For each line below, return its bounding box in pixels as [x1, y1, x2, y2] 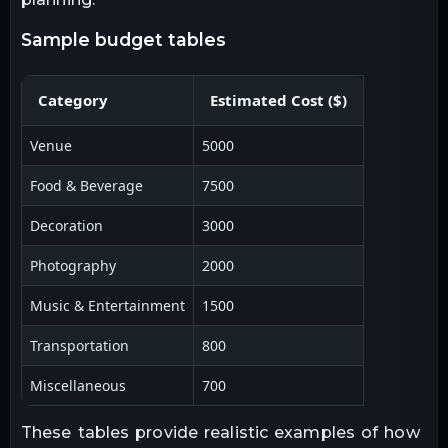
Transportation [30, 336, 129, 356]
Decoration [30, 216, 103, 236]
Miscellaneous [30, 376, 126, 396]
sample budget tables [32, 29, 226, 51]
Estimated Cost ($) [210, 90, 347, 111]
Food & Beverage [30, 176, 143, 196]
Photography [30, 256, 116, 276]
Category [38, 90, 108, 111]
